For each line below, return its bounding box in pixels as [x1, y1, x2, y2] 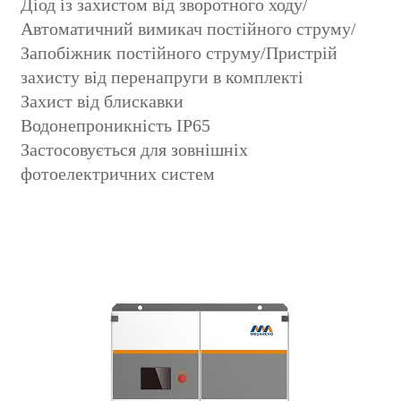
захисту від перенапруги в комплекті [21, 67, 304, 88]
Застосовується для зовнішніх [21, 140, 249, 160]
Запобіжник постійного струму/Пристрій [21, 43, 338, 64]
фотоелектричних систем [21, 164, 216, 184]
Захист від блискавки [21, 91, 184, 112]
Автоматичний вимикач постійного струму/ [21, 19, 357, 39]
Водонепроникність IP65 [21, 115, 211, 136]
